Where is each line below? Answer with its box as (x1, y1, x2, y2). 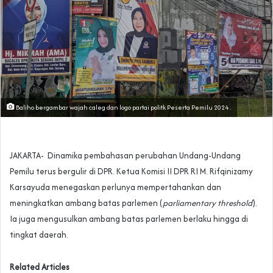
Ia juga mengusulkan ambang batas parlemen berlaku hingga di (10, 213, 248, 225)
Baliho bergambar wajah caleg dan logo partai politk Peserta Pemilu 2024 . (15, 102, 231, 113)
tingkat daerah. (10, 229, 68, 241)
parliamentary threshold (163, 197, 252, 210)
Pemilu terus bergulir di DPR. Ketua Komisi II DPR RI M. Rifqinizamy (10, 165, 253, 178)
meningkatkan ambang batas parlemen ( (10, 197, 163, 210)
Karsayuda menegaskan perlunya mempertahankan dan (10, 181, 221, 194)
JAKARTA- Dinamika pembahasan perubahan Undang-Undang (10, 149, 241, 162)
